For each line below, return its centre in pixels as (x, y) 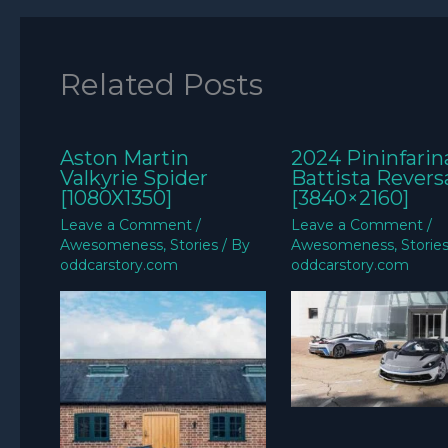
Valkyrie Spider (134, 178)
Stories (194, 245)
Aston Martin (124, 158)
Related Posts (161, 85)
